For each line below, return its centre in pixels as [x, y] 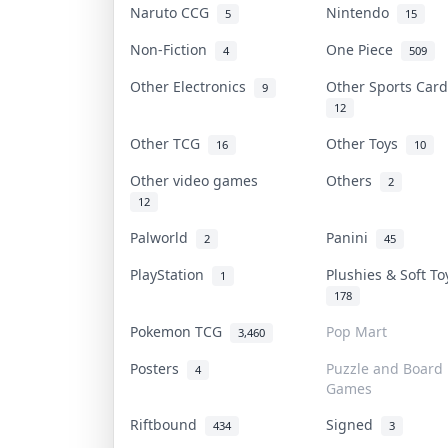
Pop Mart [356, 331]
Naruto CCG [173, 12]
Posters [158, 368]
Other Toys [365, 143]
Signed [353, 424]
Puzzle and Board [384, 368]
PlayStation [170, 274]
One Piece [363, 49]
